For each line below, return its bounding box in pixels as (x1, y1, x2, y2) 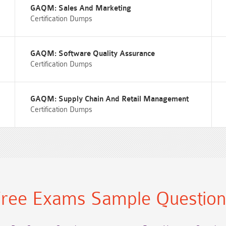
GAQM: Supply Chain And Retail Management (30, 95, 189, 103)
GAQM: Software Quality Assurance (30, 49, 155, 58)
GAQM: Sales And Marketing (30, 4, 131, 13)
